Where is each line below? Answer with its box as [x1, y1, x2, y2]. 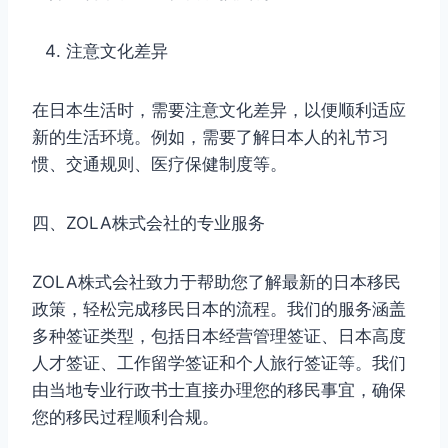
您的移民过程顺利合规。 [32, 406, 219, 427]
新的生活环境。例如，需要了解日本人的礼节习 [32, 126, 389, 147]
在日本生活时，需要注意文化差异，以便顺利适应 [32, 99, 406, 120]
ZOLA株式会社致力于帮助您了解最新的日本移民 [32, 271, 401, 292]
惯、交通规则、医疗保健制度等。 [32, 153, 287, 174]
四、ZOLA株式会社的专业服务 [32, 212, 265, 233]
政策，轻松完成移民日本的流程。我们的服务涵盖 [32, 298, 406, 319]
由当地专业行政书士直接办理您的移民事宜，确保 [32, 379, 406, 400]
